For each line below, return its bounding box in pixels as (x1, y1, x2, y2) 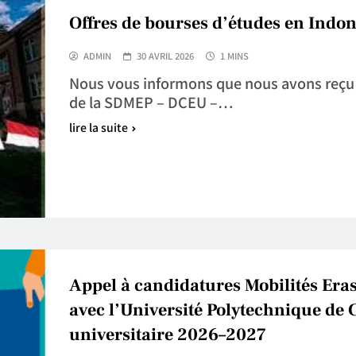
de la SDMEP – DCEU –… (68, 91, 233, 112)
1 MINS (219, 48, 249, 62)
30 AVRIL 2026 (136, 48, 194, 62)
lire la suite (68, 118, 128, 135)
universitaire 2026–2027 (68, 323, 266, 346)
